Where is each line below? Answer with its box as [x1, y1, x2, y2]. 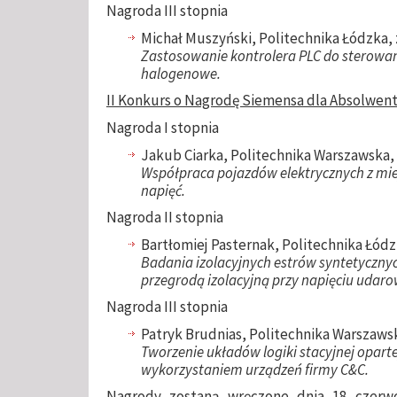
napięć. [141, 181, 185, 201]
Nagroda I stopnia [106, 118, 219, 138]
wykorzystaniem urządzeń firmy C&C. [141, 360, 369, 380]
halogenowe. [141, 64, 221, 84]
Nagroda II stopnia [106, 207, 223, 228]
